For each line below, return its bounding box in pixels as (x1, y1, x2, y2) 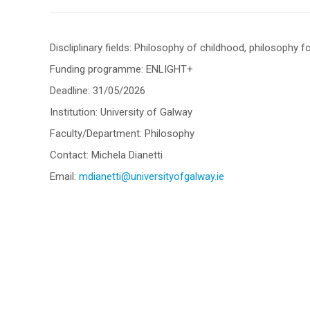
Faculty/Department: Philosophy (50, 127, 194, 140)
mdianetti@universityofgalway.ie (79, 170, 224, 183)
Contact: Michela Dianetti (50, 149, 163, 162)
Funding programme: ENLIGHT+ (50, 63, 193, 76)
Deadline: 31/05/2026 (50, 84, 145, 98)
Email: (50, 170, 79, 183)
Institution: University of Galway (50, 106, 192, 119)
